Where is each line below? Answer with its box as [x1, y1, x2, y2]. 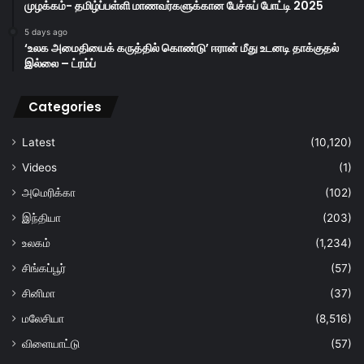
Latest [22, 136, 55, 149]
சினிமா [22, 287, 55, 301]
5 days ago [24, 27, 67, 37]
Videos [22, 161, 57, 175]
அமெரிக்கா [22, 186, 76, 200]
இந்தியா [22, 211, 61, 225]
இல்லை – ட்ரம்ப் [24, 55, 96, 72]
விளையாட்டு [22, 337, 80, 351]
